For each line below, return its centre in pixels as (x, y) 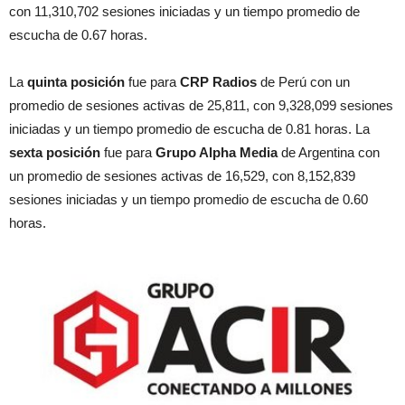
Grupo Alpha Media (217, 152)
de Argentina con (329, 152)
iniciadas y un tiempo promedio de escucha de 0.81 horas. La (189, 128)
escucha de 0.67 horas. (78, 34)
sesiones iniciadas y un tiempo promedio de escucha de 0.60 (188, 199)
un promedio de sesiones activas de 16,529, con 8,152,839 (182, 175)
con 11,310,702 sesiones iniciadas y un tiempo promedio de (184, 11)
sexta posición (55, 152)
